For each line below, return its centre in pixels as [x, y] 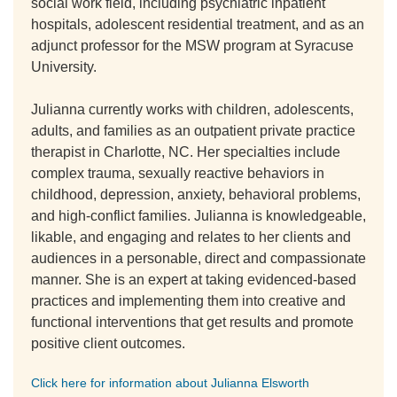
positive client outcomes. [108, 343]
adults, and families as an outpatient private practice [193, 131]
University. [64, 67]
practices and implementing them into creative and [188, 301]
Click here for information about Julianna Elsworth [170, 383]
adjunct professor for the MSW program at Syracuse [192, 46]
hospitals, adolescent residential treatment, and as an [198, 24]
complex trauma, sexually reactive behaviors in [178, 173]
